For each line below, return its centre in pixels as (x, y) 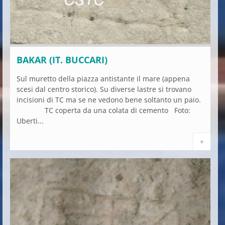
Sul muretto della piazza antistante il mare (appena (103, 78)
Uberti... (30, 121)
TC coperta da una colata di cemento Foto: (103, 110)
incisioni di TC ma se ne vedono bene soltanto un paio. (109, 99)
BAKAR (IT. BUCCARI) (62, 60)
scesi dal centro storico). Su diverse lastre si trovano (104, 89)
